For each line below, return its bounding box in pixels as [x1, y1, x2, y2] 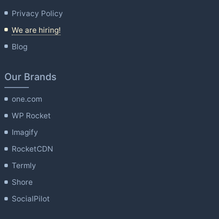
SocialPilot [12, 194, 50, 204]
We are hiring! [12, 25, 61, 35]
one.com [12, 94, 43, 104]
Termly [12, 161, 37, 171]
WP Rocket [12, 111, 51, 121]
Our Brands [4, 71, 57, 83]
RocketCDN [12, 144, 54, 154]
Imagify [12, 128, 39, 137]
